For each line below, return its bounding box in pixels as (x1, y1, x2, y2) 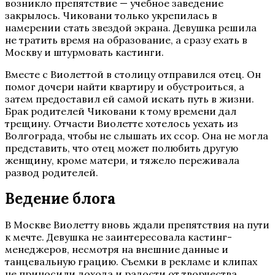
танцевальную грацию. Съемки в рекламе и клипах (5, 255, 257, 268)
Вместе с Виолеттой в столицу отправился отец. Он (5, 68, 261, 81)
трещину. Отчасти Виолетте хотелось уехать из (5, 117, 238, 130)
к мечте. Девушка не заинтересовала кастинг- (5, 231, 232, 244)
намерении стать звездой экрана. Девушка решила (5, 21, 257, 34)
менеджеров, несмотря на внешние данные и (5, 243, 228, 256)
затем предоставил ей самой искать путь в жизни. (5, 93, 254, 106)
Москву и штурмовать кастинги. (5, 46, 164, 59)
